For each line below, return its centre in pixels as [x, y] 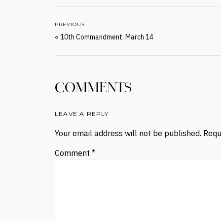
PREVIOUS [70, 24]
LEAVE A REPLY [82, 114]
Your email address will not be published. [128, 133]
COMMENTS [93, 88]
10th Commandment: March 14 [107, 37]
